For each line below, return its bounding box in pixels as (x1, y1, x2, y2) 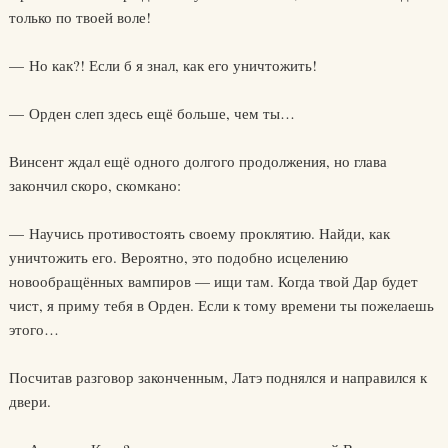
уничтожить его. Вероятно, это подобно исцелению (8, 247, 348, 267)
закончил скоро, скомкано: (8, 175, 181, 195)
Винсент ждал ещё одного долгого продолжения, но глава (8, 151, 387, 171)
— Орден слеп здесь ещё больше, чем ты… (8, 103, 295, 123)
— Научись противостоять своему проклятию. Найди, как (8, 223, 390, 243)
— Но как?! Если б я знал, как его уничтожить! (8, 55, 317, 75)
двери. (8, 391, 51, 411)
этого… (8, 319, 59, 339)
